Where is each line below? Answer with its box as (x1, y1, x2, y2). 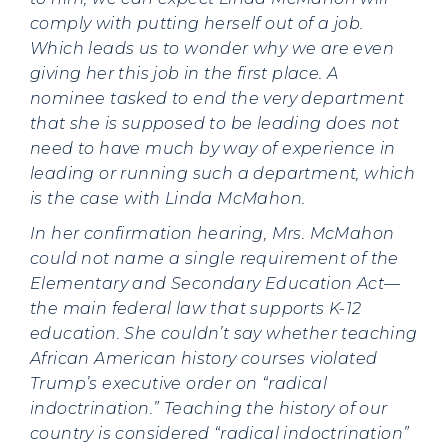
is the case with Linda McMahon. (30, 189, 306, 208)
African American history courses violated (30, 349, 378, 368)
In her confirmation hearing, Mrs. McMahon (30, 224, 395, 243)
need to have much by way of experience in (30, 139, 396, 158)
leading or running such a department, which (30, 164, 416, 183)
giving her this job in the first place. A (30, 64, 339, 83)
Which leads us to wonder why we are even (30, 39, 394, 58)
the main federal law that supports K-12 (30, 299, 362, 318)
